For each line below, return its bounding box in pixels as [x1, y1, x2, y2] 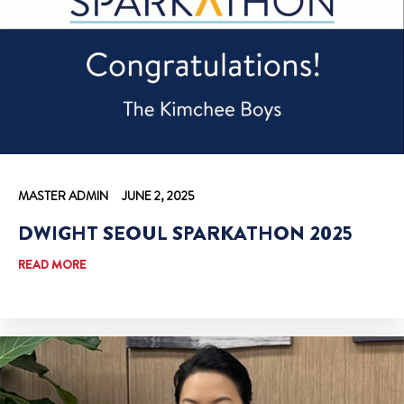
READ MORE [18, 255, 87, 274]
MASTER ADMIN [18, 187, 108, 206]
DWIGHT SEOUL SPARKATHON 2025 [18, 219, 353, 248]
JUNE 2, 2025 [122, 187, 195, 206]
